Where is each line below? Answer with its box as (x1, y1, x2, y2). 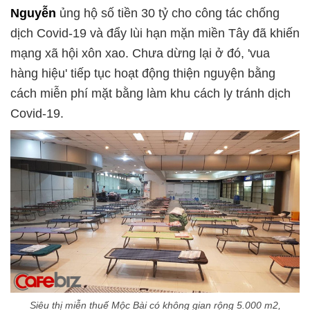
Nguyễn (10, 6, 56, 20)
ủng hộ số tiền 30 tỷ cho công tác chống (56, 6, 280, 20)
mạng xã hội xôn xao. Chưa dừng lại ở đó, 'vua (10, 46, 270, 60)
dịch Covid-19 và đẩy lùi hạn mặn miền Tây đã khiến (10, 26, 300, 40)
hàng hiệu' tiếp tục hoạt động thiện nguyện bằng (10, 66, 275, 80)
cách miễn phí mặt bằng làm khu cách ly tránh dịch (10, 86, 291, 100)
